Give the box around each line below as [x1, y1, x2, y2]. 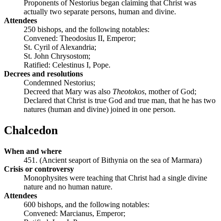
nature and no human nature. [24, 182, 112, 191]
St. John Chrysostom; [24, 51, 90, 60]
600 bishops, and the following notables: [24, 200, 149, 209]
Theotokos [112, 87, 145, 96]
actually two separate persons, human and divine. [24, 7, 176, 16]
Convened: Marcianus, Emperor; [24, 209, 125, 218]
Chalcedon [4, 123, 58, 137]
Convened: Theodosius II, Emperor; [24, 34, 136, 42]
